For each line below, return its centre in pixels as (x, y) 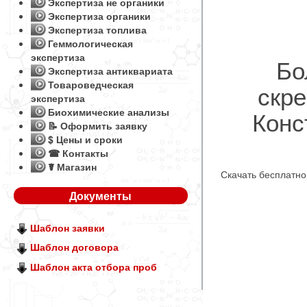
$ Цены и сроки (85, 139)
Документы (101, 196)
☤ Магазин (72, 167)
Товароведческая (91, 84)
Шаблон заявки (67, 228)
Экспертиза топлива (97, 29)
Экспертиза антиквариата (110, 71)
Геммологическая (90, 43)
